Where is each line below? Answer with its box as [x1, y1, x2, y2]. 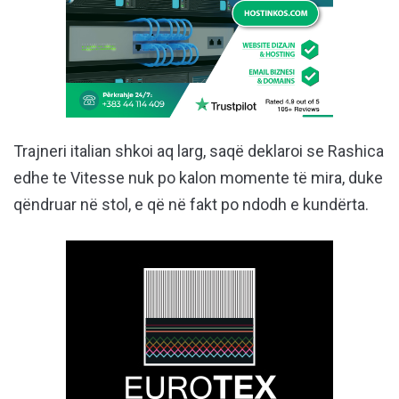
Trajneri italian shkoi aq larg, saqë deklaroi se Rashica [13, 142, 384, 161]
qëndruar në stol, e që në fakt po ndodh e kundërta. [13, 195, 369, 215]
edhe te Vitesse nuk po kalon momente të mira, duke [13, 168, 383, 188]
